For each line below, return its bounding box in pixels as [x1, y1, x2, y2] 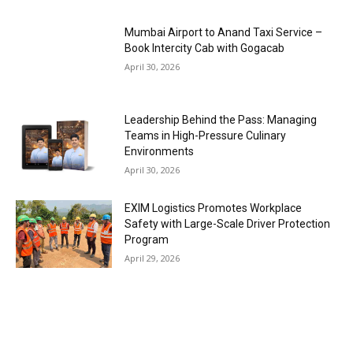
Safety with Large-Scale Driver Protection [124, 217, 331, 231]
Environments [124, 145, 195, 158]
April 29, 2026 [124, 252, 180, 265]
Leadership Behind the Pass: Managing [124, 113, 318, 127]
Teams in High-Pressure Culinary [124, 129, 287, 143]
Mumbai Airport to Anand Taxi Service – [124, 25, 323, 39]
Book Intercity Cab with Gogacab [124, 41, 285, 54]
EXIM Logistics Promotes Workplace [124, 202, 303, 215]
